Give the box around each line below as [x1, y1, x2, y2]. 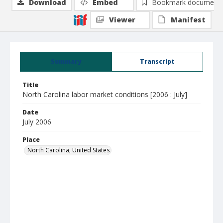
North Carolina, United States [27, 146, 110, 154]
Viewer [109, 15, 135, 24]
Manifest [171, 15, 206, 24]
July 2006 [22, 117, 51, 126]
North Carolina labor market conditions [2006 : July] [22, 90, 187, 99]
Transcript [140, 57, 175, 66]
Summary [51, 57, 81, 66]
